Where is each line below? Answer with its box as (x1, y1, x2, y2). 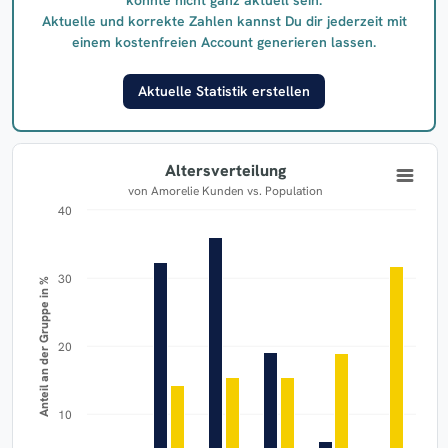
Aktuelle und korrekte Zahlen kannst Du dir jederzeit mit (41, 11, 407, 30)
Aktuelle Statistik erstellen (138, 81, 310, 100)
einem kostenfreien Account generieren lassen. (72, 32, 376, 51)
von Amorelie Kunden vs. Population (246, 183, 322, 199)
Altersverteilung (164, 160, 286, 181)
